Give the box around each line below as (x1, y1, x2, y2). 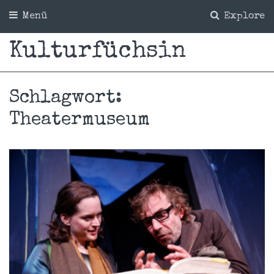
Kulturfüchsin (9, 40, 186, 64)
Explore (221, 12, 265, 21)
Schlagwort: (9, 89, 122, 108)
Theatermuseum (9, 111, 150, 130)
